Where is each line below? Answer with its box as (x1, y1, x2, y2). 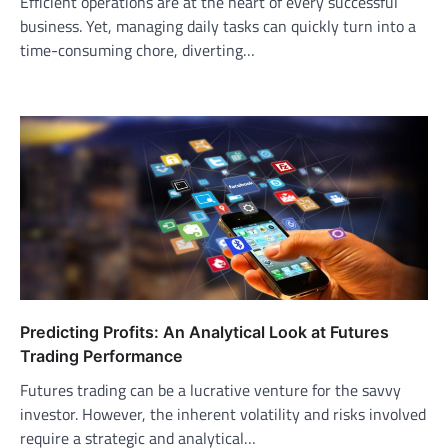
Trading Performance (20, 345, 183, 366)
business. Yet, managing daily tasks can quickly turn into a (20, 14, 416, 39)
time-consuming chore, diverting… (20, 38, 255, 63)
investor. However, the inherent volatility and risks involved (20, 401, 426, 426)
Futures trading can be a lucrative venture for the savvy (20, 377, 401, 402)
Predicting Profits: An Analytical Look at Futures (20, 321, 389, 342)
